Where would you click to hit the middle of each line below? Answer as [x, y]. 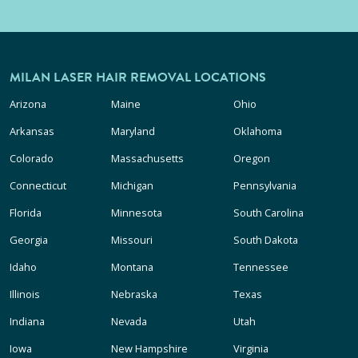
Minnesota [137, 213]
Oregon [251, 159]
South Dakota [265, 240]
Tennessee [261, 267]
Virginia [251, 349]
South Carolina [268, 213]
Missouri [132, 240]
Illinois [25, 294]
